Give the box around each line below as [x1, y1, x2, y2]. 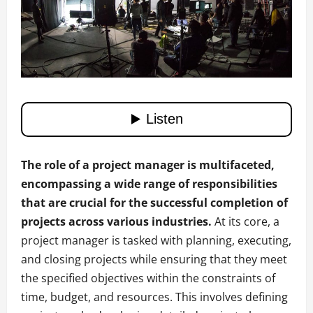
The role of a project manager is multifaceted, [21, 156, 275, 173]
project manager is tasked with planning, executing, [21, 232, 291, 248]
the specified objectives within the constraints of [21, 270, 275, 286]
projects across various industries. [21, 213, 212, 229]
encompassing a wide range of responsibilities [21, 175, 277, 191]
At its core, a [212, 213, 279, 229]
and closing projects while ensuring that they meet [21, 251, 287, 267]
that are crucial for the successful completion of [21, 194, 288, 210]
